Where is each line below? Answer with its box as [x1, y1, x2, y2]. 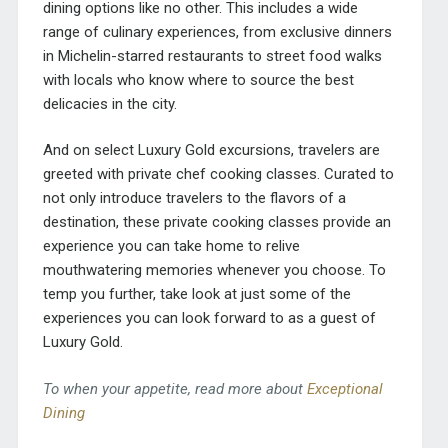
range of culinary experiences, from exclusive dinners [42, 22, 392, 41]
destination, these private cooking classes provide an [42, 213, 391, 232]
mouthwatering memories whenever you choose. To [42, 261, 386, 280]
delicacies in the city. [42, 94, 177, 113]
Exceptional [306, 379, 383, 398]
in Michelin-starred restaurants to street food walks [42, 46, 382, 65]
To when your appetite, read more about [42, 379, 307, 398]
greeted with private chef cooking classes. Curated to [42, 165, 394, 184]
